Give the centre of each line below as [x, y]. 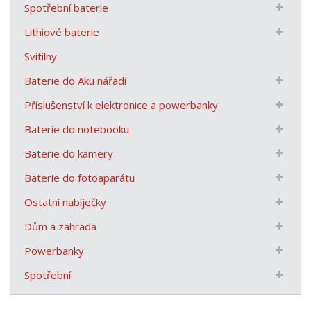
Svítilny [41, 56]
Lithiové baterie [62, 32]
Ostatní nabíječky [66, 202]
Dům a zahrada [61, 226]
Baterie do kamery [69, 153]
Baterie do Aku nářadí [76, 80]
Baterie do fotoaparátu [80, 177]
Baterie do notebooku [77, 129]
